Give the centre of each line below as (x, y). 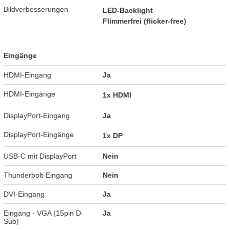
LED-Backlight (128, 10)
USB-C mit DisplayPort (40, 156)
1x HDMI (117, 95)
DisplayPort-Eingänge (39, 134)
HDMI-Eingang (28, 75)
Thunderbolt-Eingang (38, 175)
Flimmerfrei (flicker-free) (145, 21)
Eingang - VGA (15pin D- (44, 213)
